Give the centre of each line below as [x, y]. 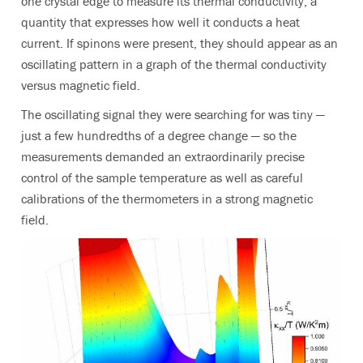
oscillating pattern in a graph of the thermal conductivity [174, 64]
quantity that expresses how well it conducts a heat [160, 22]
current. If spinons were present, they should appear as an [179, 43]
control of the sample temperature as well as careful [162, 178]
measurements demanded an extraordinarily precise [163, 157]
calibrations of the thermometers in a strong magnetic [167, 199]
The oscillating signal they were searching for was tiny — [173, 115]
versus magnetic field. [81, 85]
